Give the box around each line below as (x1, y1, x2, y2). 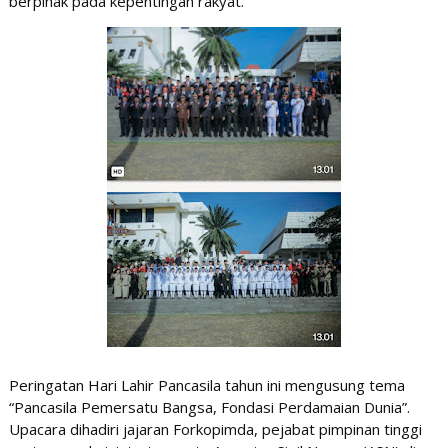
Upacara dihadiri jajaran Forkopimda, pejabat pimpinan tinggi (8, 419, 422, 440)
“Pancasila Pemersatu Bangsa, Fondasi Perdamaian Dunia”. (8, 397, 410, 418)
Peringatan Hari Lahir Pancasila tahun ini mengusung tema (8, 375, 405, 396)
